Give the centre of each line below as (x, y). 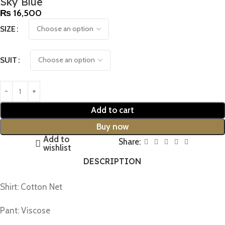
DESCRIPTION (113, 161)
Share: (130, 141)
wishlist (58, 147)
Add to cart (113, 110)
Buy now (113, 126)
